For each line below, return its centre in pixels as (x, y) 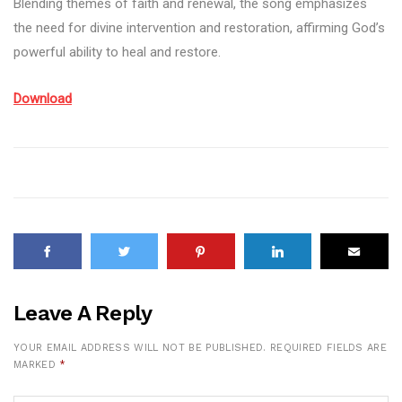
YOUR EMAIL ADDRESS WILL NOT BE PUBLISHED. (140, 348)
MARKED (37, 365)
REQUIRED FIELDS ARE (328, 348)
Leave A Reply (83, 314)
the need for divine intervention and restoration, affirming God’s (199, 28)
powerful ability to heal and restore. (117, 52)
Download (43, 99)
